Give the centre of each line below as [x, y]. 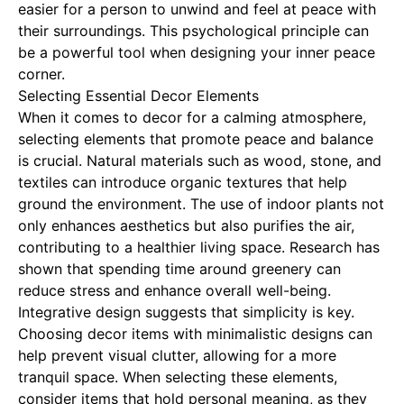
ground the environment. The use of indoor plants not [201, 204]
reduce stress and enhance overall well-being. [174, 290]
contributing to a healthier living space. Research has [199, 247]
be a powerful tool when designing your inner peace [197, 52]
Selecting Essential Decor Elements [138, 96]
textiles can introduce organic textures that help [183, 182]
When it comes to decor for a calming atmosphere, [192, 117]
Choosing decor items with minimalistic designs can [195, 334]
